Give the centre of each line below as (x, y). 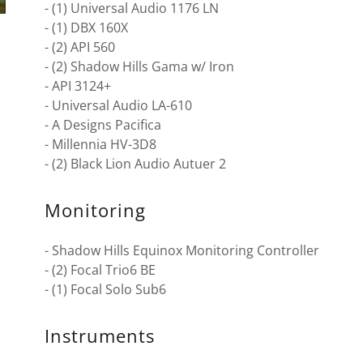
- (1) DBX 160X (86, 28)
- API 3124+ (77, 86)
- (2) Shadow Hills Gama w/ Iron (141, 66)
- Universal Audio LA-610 (118, 105)
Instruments (99, 335)
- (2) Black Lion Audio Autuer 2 (135, 164)
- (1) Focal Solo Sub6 (105, 289)
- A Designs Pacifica (102, 125)
